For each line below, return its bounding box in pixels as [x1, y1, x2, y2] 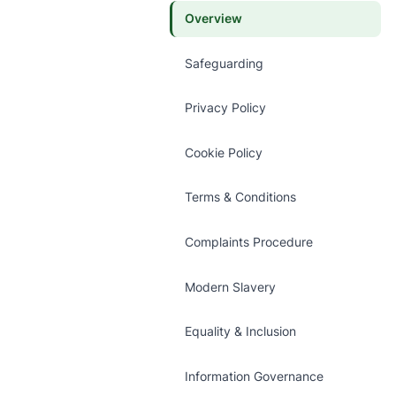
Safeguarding [184, 56, 263, 71]
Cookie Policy [184, 145, 263, 160]
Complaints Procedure [184, 234, 313, 249]
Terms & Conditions [184, 190, 296, 205]
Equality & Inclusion [184, 324, 296, 339]
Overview [184, 11, 242, 26]
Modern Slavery [184, 279, 276, 294]
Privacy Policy [184, 101, 266, 116]
